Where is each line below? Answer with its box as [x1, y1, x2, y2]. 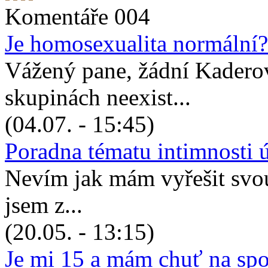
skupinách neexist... [5, 84, 191, 111]
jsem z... [5, 192, 83, 218]
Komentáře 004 [5, 4, 150, 30]
